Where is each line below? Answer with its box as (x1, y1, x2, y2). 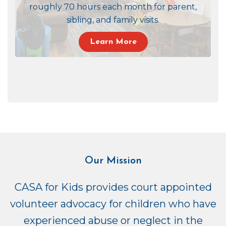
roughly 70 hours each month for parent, (29, 2, 197, 12)
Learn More (89, 38, 137, 46)
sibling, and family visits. (67, 15, 159, 25)
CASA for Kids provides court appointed (14, 181, 212, 194)
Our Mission (84, 156, 142, 166)
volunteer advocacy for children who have (10, 198, 216, 210)
